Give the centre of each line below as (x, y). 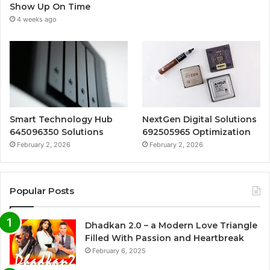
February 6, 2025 (119, 250)
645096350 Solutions (57, 132)
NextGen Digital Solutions (200, 119)
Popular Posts (42, 190)
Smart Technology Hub (61, 119)
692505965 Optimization (197, 132)
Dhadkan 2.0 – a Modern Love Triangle (171, 225)
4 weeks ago (37, 19)
